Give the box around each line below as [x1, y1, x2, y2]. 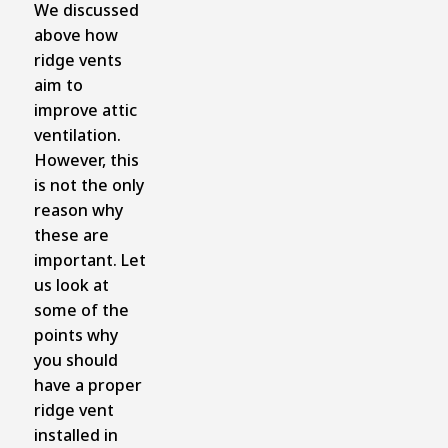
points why [33, 323, 118, 346]
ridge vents [33, 48, 122, 71]
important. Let [33, 248, 146, 271]
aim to [33, 73, 83, 96]
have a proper [33, 373, 142, 396]
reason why [33, 198, 123, 221]
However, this [33, 148, 139, 171]
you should [33, 348, 118, 371]
